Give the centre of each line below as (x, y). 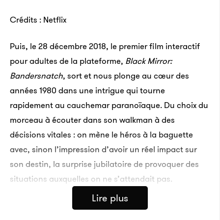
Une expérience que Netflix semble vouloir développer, (110, 205)
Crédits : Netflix (38, 20)
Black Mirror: (149, 61)
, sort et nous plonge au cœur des (126, 76)
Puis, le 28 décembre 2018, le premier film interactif (105, 46)
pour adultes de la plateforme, (68, 61)
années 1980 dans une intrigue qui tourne (87, 90)
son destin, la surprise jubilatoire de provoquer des (104, 164)
